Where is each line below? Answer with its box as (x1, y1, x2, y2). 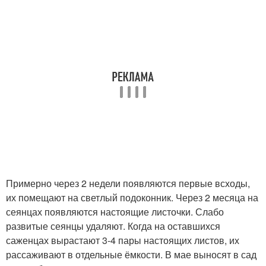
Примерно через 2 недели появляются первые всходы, (6, 176, 250, 191)
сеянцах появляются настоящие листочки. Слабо (6, 205, 224, 219)
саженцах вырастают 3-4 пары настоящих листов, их (6, 233, 239, 248)
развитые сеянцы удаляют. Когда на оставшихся (6, 219, 220, 233)
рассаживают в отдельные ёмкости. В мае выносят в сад (6, 248, 256, 262)
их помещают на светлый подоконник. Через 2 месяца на (6, 191, 258, 205)
